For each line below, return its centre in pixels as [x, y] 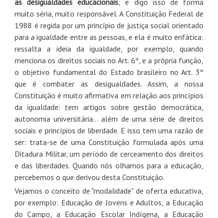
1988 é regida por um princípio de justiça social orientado [109, 25]
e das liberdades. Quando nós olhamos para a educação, [109, 165]
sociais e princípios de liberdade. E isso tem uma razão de [109, 130]
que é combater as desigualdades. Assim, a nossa [109, 83]
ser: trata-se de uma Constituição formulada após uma [109, 142]
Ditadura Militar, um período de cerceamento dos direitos [109, 154]
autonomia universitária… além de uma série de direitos [109, 118]
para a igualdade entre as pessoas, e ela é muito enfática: [109, 37]
